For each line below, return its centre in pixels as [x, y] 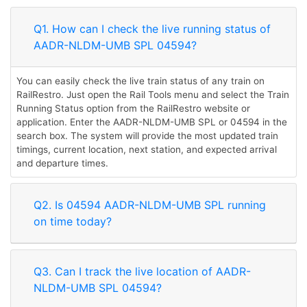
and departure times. [62, 163]
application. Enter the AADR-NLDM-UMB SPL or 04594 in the [152, 122]
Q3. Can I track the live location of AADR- [142, 271]
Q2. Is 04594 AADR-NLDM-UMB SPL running [150, 205]
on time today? [73, 221]
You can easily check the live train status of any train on [140, 81]
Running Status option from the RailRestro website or [133, 108]
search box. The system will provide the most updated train [147, 136]
